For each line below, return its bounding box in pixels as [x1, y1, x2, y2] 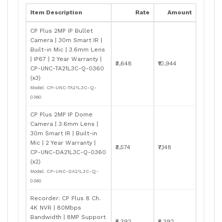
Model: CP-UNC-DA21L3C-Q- [30, 168, 99, 174]
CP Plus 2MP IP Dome [30, 111, 93, 118]
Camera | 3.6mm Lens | [30, 120, 98, 127]
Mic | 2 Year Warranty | [30, 139, 96, 146]
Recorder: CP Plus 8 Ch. [30, 194, 101, 202]
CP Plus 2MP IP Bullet [30, 27, 93, 34]
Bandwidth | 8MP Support [30, 213, 106, 221]
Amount [167, 8, 192, 16]
